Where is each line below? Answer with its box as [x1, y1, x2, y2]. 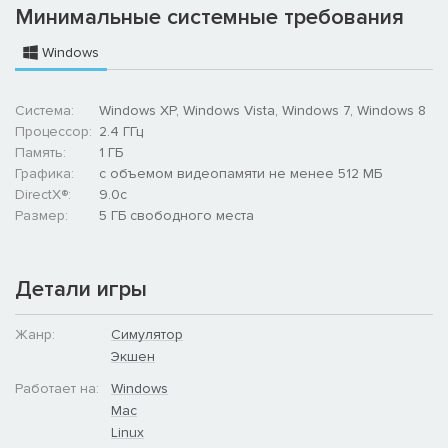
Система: [15, 101, 74, 119]
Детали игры [15, 275, 147, 303]
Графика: [15, 164, 74, 182]
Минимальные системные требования [15, 3, 404, 31]
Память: [15, 143, 66, 161]
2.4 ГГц [99, 122, 143, 140]
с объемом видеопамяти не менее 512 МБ [99, 164, 382, 182]
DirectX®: [15, 185, 71, 203]
